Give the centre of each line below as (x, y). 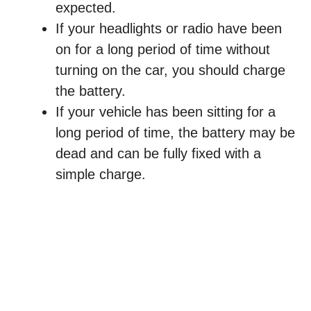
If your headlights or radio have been (169, 29)
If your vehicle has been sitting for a (166, 112)
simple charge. (101, 175)
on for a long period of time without (163, 50)
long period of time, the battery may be (175, 133)
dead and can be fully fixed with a (158, 154)
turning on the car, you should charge (170, 70)
